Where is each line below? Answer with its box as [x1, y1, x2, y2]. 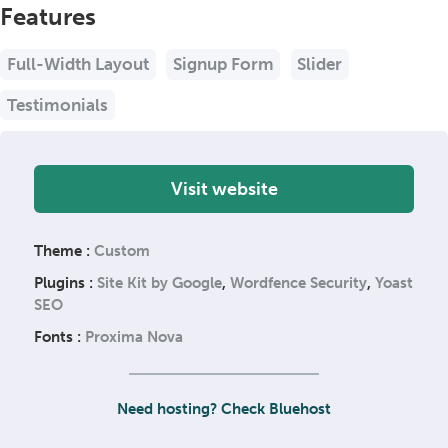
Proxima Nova [85, 327, 183, 346]
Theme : [34, 241, 94, 260]
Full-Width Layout [6, 53, 149, 74]
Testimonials [6, 94, 108, 115]
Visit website [170, 177, 278, 200]
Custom [94, 241, 150, 260]
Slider [297, 53, 343, 74]
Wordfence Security [230, 273, 367, 292]
